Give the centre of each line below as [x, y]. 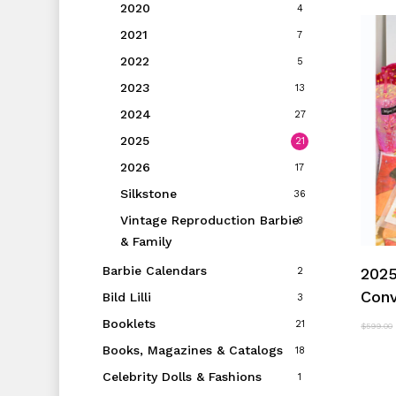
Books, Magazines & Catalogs [192, 350]
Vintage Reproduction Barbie [209, 221]
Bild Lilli [126, 297]
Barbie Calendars [154, 271]
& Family [145, 242]
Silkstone [148, 194]
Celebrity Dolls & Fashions [182, 377]
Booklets [129, 324]
